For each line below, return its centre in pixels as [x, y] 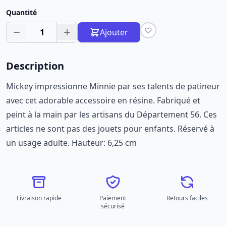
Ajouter [114, 32]
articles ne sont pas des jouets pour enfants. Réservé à [110, 129]
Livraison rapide [39, 198]
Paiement [113, 198]
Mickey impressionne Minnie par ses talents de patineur [113, 86]
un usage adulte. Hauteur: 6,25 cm [71, 143]
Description [35, 66]
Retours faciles [187, 198]
